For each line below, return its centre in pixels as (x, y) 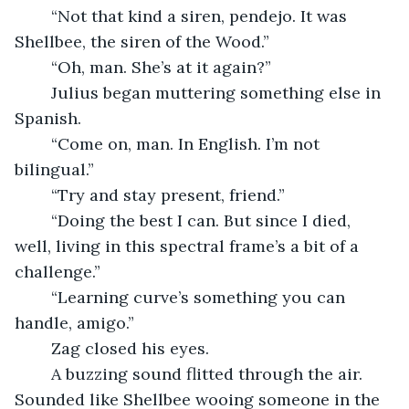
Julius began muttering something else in (42, 92)
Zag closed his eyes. (132, 348)
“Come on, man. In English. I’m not (42, 143)
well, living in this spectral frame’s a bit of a (189, 246)
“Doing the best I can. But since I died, (42, 220)
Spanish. (48, 118)
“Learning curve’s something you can (42, 297)
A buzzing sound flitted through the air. (42, 373)
